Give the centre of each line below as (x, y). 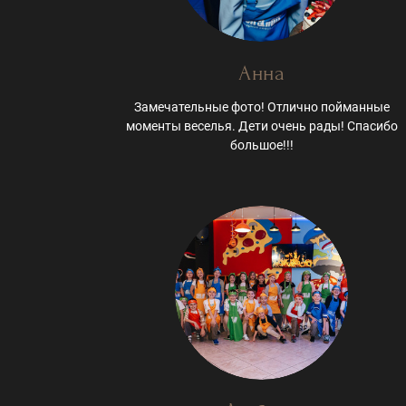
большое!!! (261, 145)
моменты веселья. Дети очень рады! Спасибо (261, 126)
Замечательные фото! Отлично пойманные (261, 107)
